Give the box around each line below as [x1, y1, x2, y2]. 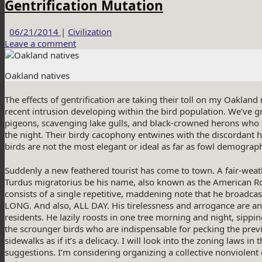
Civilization [68, 25, 112, 37]
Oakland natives [5, 69, 70, 81]
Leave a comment [5, 37, 76, 49]
